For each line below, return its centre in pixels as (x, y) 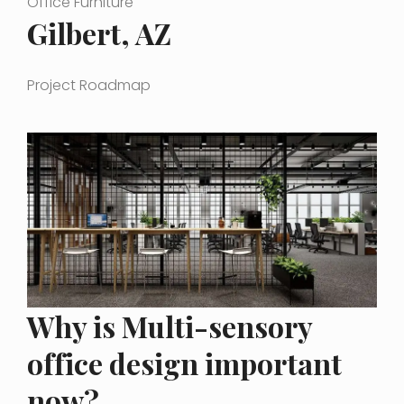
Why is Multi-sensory (170, 326)
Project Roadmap (89, 85)
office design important (184, 363)
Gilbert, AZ (99, 33)
